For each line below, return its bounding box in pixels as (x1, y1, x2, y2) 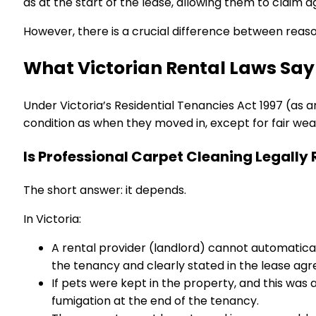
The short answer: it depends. (23, 181, 186, 198)
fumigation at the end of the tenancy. (51, 292, 259, 309)
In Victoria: (23, 210, 81, 227)
